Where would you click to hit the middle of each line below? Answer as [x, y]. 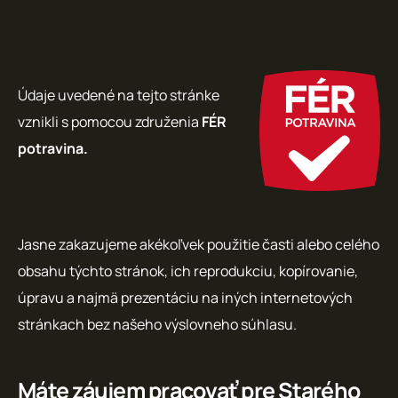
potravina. [53, 148]
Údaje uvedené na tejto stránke [119, 95]
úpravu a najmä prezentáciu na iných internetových [185, 297]
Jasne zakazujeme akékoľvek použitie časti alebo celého [199, 244]
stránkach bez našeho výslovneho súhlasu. [157, 324]
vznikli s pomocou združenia [110, 121]
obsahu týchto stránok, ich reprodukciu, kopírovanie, [188, 271]
